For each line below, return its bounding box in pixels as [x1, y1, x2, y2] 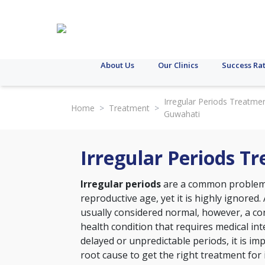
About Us [101, 60, 134, 70]
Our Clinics [158, 60, 198, 70]
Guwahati [164, 108, 200, 119]
